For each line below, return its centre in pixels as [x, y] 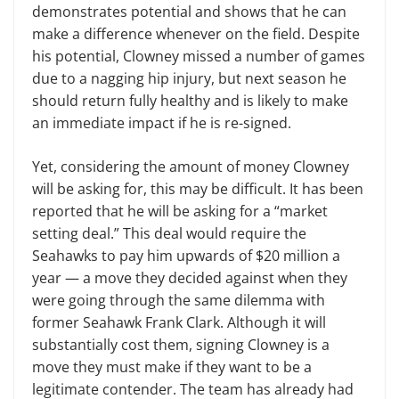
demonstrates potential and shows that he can [189, 12]
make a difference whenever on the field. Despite [196, 34]
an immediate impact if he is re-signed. [163, 123]
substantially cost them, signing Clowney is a [181, 345]
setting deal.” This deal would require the [169, 233]
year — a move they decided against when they [190, 278]
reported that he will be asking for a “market [180, 211]
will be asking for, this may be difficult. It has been [198, 189]
